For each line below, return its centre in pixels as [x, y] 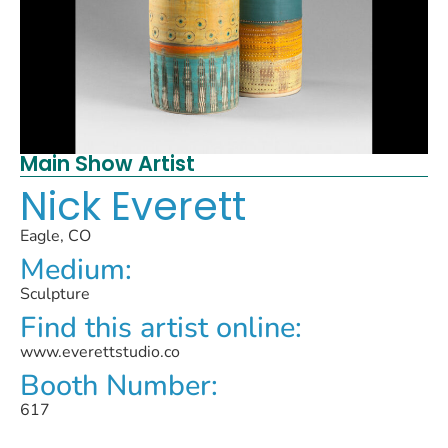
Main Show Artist [107, 163]
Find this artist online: [161, 327]
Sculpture [55, 294]
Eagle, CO [55, 236]
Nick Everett [133, 206]
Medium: [76, 269]
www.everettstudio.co [100, 352]
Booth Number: [119, 385]
